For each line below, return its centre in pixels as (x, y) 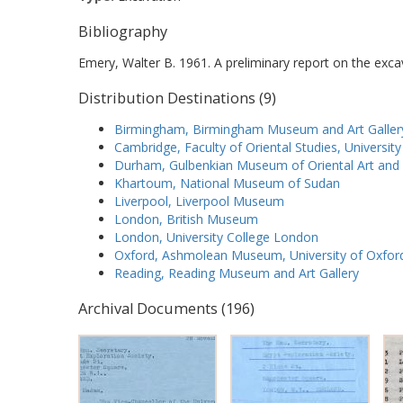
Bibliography (123, 31)
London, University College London (216, 237)
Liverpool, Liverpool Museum (199, 201)
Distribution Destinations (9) (177, 98)
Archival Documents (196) (166, 309)
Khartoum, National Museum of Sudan (227, 184)
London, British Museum (186, 219)
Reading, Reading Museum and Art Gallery (237, 273)
